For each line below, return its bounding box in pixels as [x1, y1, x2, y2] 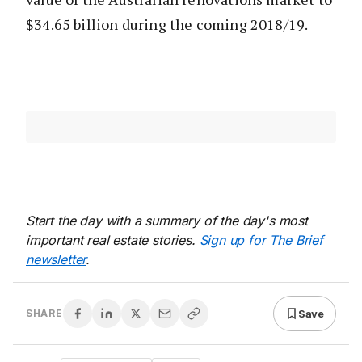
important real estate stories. [26, 232, 200, 249]
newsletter [26, 251, 86, 268]
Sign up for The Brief [199, 232, 323, 249]
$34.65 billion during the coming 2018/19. [26, 15, 309, 35]
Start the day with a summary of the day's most [26, 213, 308, 229]
